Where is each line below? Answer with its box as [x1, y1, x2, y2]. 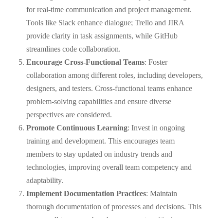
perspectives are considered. [26, 110, 112, 119]
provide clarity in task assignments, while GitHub [26, 32, 178, 40]
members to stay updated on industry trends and [26, 150, 172, 158]
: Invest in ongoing [127, 124, 185, 132]
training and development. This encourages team [26, 137, 175, 145]
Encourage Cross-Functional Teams [26, 58, 145, 66]
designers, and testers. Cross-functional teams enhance [26, 84, 192, 92]
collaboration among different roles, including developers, [26, 71, 203, 79]
